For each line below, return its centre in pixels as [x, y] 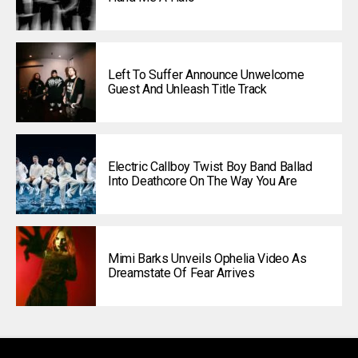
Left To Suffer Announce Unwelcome [206, 75]
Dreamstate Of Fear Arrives [181, 273]
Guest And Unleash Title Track [187, 89]
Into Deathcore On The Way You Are [203, 181]
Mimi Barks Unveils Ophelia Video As [207, 259]
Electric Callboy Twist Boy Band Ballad [210, 167]
